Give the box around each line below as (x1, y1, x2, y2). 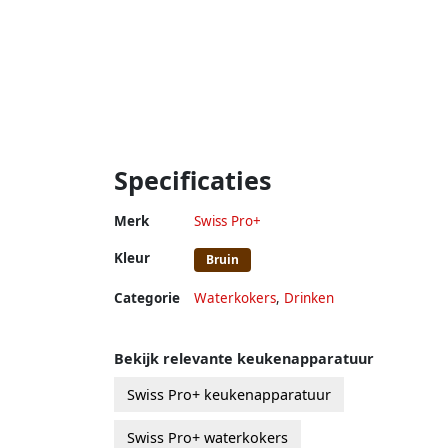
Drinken (284, 288, 334, 307)
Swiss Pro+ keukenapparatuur (127, 384, 331, 404)
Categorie (114, 288, 180, 307)
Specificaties (114, 162, 272, 197)
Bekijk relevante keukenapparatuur (114, 348, 374, 368)
